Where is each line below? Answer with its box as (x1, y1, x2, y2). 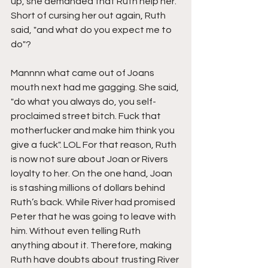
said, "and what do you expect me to (11, 25, 173, 35)
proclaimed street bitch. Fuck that (11, 111, 163, 121)
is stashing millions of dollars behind (11, 182, 167, 193)
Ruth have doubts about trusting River (11, 254, 181, 264)
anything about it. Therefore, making (11, 240, 173, 250)
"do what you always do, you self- (11, 96, 156, 106)
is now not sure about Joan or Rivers (11, 154, 170, 164)
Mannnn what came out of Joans (11, 68, 156, 78)
